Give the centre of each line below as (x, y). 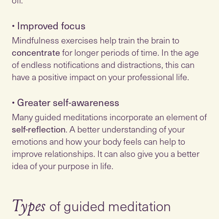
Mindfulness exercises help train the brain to (96, 40)
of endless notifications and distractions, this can (103, 64)
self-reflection (39, 129)
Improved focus (51, 25)
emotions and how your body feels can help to (99, 141)
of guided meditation (110, 206)
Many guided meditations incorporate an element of (109, 117)
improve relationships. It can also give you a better (106, 153)
